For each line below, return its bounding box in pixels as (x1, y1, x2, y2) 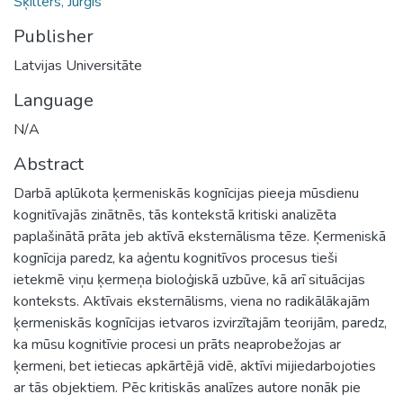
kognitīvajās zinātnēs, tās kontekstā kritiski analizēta (13, 204, 336, 225)
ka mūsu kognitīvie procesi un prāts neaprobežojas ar (13, 334, 341, 354)
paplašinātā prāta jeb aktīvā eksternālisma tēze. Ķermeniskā (13, 226, 386, 246)
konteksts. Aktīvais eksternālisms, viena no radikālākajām (13, 291, 370, 311)
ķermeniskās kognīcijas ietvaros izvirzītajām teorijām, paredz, (13, 312, 387, 333)
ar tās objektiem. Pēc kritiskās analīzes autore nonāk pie (13, 377, 361, 398)
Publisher (13, 23, 94, 49)
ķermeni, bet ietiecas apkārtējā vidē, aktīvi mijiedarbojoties (13, 355, 376, 376)
